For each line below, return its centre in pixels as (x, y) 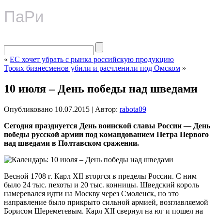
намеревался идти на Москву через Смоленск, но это (91, 193)
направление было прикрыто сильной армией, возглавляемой (106, 202)
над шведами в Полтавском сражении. (71, 143)
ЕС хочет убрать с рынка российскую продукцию (92, 59)
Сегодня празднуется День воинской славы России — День (107, 125)
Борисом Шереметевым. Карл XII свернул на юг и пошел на (103, 211)
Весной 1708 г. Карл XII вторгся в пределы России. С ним (100, 176)
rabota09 (133, 109)
